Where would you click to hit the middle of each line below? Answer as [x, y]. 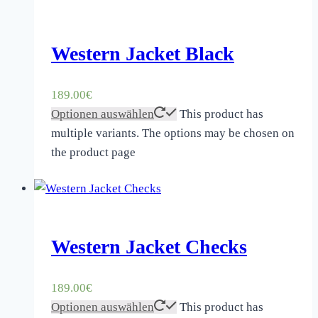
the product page [93, 153]
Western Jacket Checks [149, 246]
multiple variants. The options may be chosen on [173, 133]
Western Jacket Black [143, 54]
